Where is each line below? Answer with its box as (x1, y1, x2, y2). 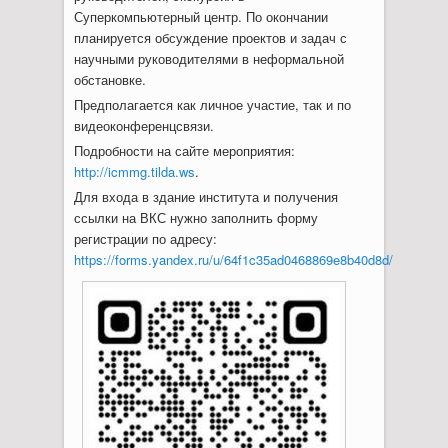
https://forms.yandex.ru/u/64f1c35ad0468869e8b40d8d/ (73, 250, 393, 270)
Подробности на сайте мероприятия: (73, 141, 295, 161)
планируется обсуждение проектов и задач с (73, 28, 347, 48)
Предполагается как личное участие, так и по (73, 95, 351, 115)
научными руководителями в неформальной (73, 49, 344, 69)
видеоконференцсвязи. (73, 116, 214, 136)
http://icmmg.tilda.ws (73, 162, 195, 182)
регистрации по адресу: (73, 229, 217, 249)
